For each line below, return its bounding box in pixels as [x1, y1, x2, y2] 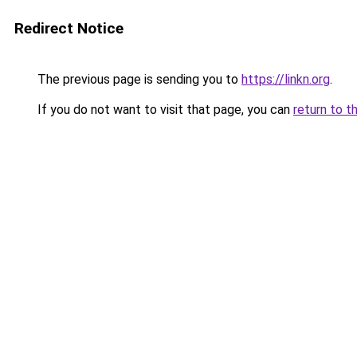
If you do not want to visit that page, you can [34, 102, 293, 117]
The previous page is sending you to [34, 72, 241, 87]
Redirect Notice [14, 19, 124, 37]
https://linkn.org [241, 72, 330, 87]
